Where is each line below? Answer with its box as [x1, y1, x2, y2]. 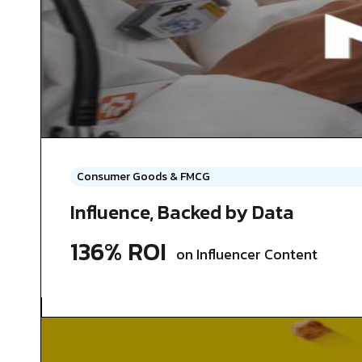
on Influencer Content [176, 243, 318, 266]
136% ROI [70, 234, 166, 271]
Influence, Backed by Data [70, 198, 294, 227]
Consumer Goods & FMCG [77, 168, 210, 186]
